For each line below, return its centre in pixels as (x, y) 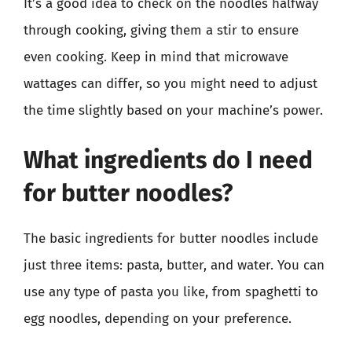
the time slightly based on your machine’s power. (173, 110)
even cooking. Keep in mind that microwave (156, 57)
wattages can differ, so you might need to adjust (170, 83)
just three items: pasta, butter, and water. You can (174, 265)
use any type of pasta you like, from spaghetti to (171, 292)
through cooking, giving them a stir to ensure (161, 30)
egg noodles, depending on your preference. (158, 319)
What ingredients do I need (168, 160)
